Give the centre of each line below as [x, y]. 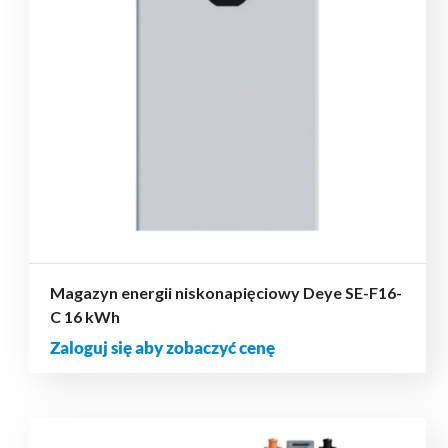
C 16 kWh [84, 316]
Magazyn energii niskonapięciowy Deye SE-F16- [225, 292]
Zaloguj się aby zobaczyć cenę [162, 347]
